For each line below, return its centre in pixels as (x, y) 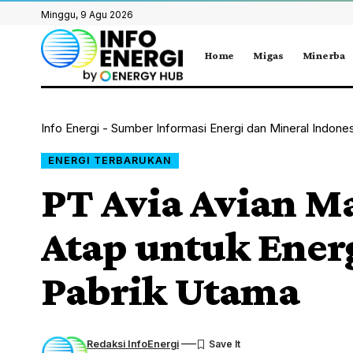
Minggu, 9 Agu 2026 (87, 15)
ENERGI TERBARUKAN (110, 160)
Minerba (323, 56)
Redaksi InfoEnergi (133, 344)
